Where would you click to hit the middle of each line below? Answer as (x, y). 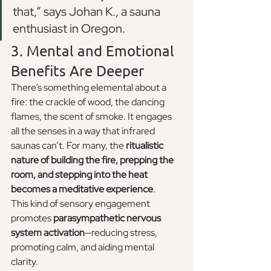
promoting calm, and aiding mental (83, 247)
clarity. (24, 261)
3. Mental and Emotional (94, 50)
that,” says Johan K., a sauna (88, 11)
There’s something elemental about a (90, 87)
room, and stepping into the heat (80, 174)
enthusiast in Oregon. (69, 28)
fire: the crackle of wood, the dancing (89, 102)
